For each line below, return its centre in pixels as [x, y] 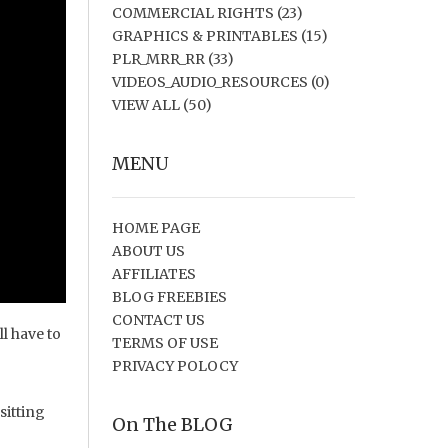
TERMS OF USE [164, 343]
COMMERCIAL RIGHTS [192, 13]
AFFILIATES [153, 274]
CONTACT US [158, 320]
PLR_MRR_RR [158, 59]
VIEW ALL [145, 105]
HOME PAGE [155, 228]
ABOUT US [148, 251]
